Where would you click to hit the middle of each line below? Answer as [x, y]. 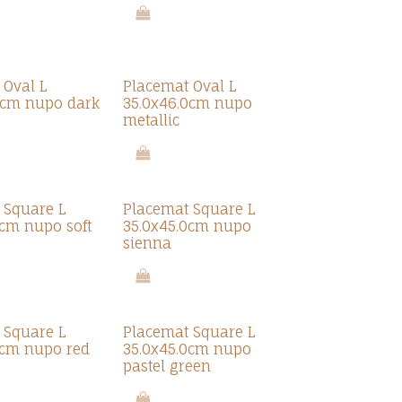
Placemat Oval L [179, 86]
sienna [147, 243]
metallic [151, 120]
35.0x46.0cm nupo [187, 103]
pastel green [166, 366]
